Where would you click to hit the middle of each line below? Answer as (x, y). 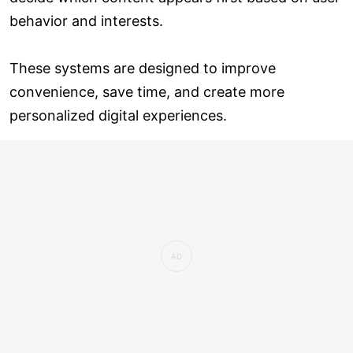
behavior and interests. (86, 20)
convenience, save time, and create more (147, 91)
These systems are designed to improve (143, 68)
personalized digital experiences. (118, 115)
